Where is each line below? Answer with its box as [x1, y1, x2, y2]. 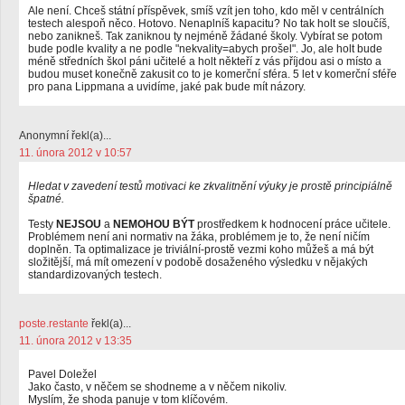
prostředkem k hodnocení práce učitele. [194, 218, 391, 231]
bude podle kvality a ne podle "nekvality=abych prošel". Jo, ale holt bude [28, 42, 382, 55]
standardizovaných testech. [28, 268, 162, 281]
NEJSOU [56, 218, 101, 231]
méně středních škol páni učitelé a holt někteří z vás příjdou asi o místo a [28, 55, 381, 68]
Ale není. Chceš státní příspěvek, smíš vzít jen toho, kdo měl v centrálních [28, 5, 384, 17]
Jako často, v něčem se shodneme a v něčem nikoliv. [28, 381, 287, 393]
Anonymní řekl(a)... [19, 129, 111, 142]
